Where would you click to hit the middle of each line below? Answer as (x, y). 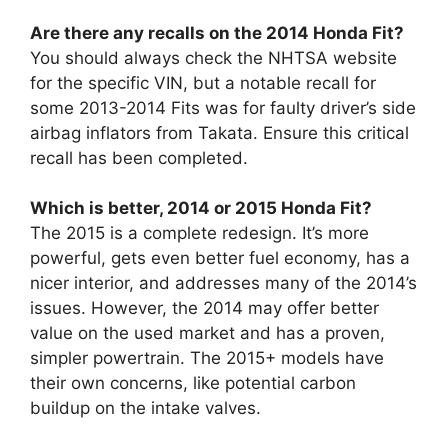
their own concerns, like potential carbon (193, 383)
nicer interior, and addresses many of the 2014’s (223, 283)
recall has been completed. (139, 157)
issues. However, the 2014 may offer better (204, 308)
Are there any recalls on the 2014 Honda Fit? (217, 32)
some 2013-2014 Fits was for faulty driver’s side (223, 107)
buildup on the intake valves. (145, 408)
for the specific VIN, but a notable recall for (203, 82)
